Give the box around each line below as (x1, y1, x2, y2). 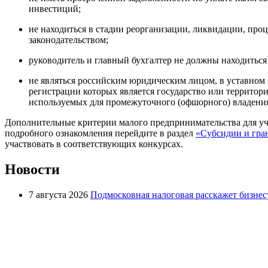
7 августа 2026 (29, 190, 88, 200)
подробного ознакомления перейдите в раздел (5, 128, 196, 139)
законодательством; (29, 35, 108, 45)
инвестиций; (29, 4, 81, 14)
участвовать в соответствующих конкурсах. (5, 139, 185, 150)
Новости (5, 162, 60, 178)
